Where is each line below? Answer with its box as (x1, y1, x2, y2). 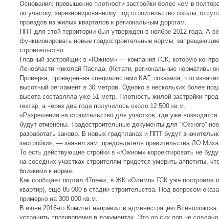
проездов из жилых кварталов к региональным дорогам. (20, 19, 187, 26)
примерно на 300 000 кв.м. (20, 195, 98, 202)
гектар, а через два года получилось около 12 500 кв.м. (20, 102, 186, 109)
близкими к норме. (20, 167, 74, 175)
